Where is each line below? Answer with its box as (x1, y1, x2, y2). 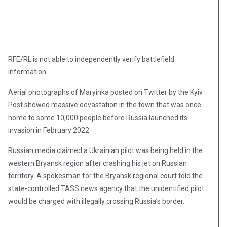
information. (8, 68, 48, 77)
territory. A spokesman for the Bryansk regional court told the (8, 172, 203, 180)
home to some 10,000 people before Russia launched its (8, 113, 187, 122)
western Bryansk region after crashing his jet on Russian (8, 159, 187, 168)
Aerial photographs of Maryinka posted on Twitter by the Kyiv (8, 88, 203, 97)
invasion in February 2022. (8, 126, 91, 135)
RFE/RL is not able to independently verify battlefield (8, 55, 174, 64)
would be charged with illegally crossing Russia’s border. (8, 197, 184, 206)
